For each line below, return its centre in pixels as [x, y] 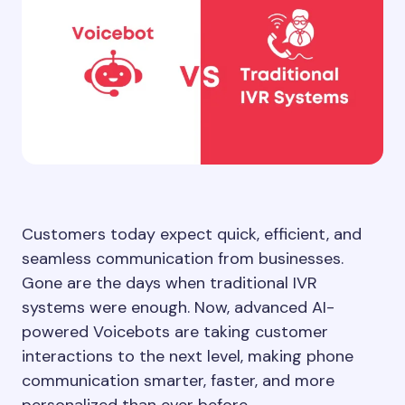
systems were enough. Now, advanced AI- [178, 307]
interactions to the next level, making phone [188, 356]
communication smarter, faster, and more [178, 381]
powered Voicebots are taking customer [175, 332]
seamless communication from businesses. [183, 259]
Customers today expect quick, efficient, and [192, 234]
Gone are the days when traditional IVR [170, 283]
